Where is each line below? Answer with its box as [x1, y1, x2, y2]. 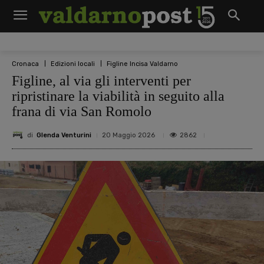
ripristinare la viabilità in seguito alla [12, 88, 225, 104]
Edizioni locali [51, 60, 95, 68]
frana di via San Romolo [12, 104, 151, 119]
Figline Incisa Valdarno [107, 60, 178, 68]
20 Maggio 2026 [102, 131, 155, 139]
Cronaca [12, 60, 39, 68]
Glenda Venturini [37, 131, 91, 139]
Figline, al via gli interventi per [12, 73, 191, 88]
